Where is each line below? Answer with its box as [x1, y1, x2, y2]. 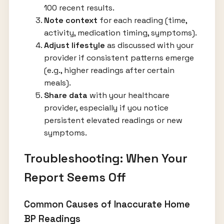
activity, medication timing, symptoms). [43, 27, 197, 38]
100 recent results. [43, 2, 114, 13]
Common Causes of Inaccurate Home [23, 198, 190, 210]
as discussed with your [104, 40, 193, 51]
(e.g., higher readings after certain [43, 65, 174, 76]
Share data [43, 90, 87, 101]
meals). [43, 77, 71, 88]
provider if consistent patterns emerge [43, 52, 194, 63]
